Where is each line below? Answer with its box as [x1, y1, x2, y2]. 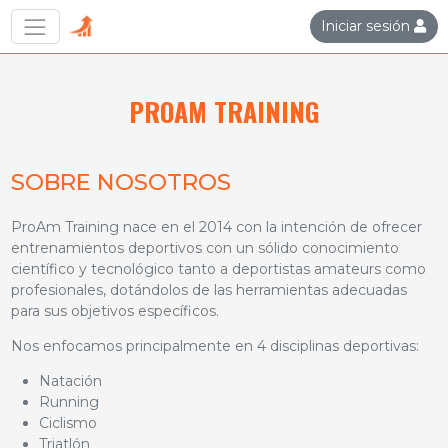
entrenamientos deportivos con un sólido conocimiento [10, 238, 399, 257]
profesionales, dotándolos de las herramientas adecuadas [10, 280, 407, 299]
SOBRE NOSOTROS [10, 167, 231, 196]
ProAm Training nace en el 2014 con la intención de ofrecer [10, 217, 422, 236]
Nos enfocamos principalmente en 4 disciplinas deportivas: [10, 336, 419, 355]
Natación [38, 371, 102, 390]
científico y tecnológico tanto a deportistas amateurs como [10, 259, 426, 278]
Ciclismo [38, 413, 97, 432]
